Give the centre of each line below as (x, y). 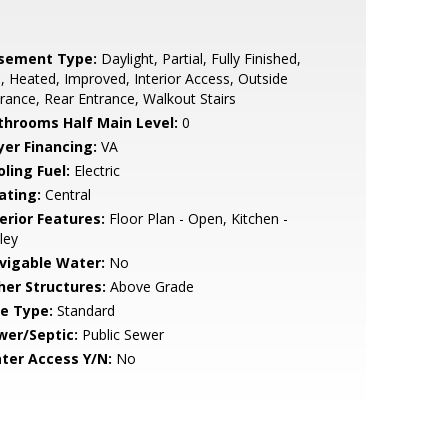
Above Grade (149, 286)
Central (65, 194)
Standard (83, 310)
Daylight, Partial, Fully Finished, (198, 58)
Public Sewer (120, 334)
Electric (94, 170)
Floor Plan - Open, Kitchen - (196, 218)
